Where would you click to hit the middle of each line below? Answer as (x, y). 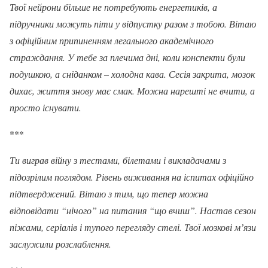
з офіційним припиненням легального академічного (112, 40)
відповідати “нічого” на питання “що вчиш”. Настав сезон (133, 210)
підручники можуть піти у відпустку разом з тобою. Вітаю (133, 23)
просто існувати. (45, 107)
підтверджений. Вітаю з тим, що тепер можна (109, 193)
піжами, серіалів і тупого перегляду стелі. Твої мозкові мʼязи (133, 227)
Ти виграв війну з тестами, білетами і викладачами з (118, 160)
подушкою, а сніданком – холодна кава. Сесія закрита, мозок (132, 74)
